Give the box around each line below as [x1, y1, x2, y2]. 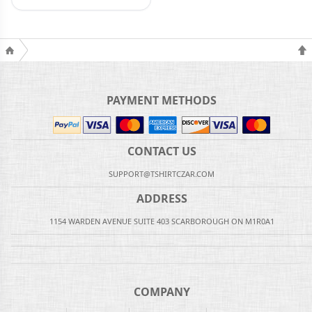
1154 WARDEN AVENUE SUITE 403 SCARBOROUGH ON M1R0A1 [49, 215, 274, 226]
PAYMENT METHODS [107, 92, 217, 108]
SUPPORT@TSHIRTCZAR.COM [109, 168, 214, 179]
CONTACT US [127, 143, 196, 159]
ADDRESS [136, 190, 187, 206]
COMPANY [133, 283, 190, 299]
